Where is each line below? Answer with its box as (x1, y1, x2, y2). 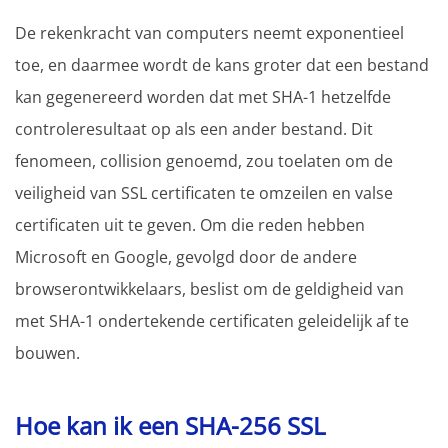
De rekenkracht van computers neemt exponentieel (15, 21, 404, 44)
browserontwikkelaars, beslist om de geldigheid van (15, 277, 404, 300)
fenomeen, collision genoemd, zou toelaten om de (15, 149, 393, 172)
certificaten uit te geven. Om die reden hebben (15, 213, 365, 236)
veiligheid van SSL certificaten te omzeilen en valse (15, 181, 393, 204)
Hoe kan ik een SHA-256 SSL (15, 408, 326, 442)
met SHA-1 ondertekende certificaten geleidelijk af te (15, 309, 409, 332)
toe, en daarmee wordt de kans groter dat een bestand (15, 53, 429, 76)
